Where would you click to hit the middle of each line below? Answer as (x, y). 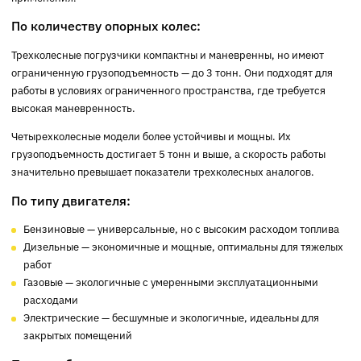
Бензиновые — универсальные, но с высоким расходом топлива (181, 229)
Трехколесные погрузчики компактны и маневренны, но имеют (168, 54)
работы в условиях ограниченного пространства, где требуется (169, 90)
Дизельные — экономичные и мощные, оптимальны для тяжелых (183, 247)
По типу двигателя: (71, 200)
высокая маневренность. (74, 108)
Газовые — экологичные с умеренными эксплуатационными (170, 282)
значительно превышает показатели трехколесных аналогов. (163, 172)
